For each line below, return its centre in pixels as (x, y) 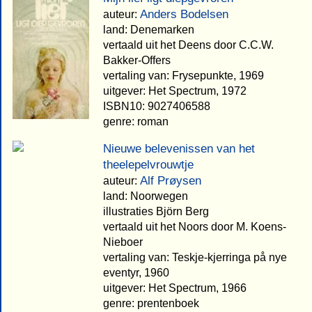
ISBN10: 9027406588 (157, 106)
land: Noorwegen (146, 196)
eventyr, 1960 (136, 272)
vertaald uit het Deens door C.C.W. (188, 45)
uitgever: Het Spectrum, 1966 (175, 288)
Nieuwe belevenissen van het (179, 148)
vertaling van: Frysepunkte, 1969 (184, 75)
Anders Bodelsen (184, 14)
